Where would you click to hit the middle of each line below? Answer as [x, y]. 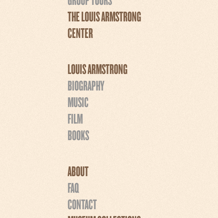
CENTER [80, 32]
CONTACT [82, 204]
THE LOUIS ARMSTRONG [104, 16]
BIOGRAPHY [86, 85]
